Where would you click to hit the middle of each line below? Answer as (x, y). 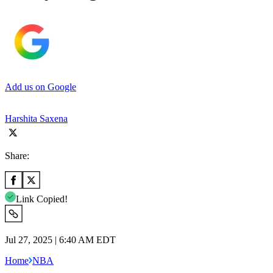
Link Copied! (42, 199)
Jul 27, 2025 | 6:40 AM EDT (60, 239)
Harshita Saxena (36, 118)
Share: (17, 155)
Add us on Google (41, 87)
